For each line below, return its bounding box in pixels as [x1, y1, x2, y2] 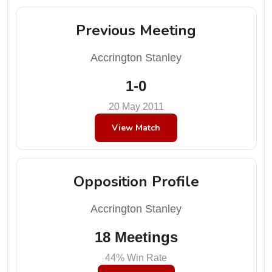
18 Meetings [94, 228, 178, 245]
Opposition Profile [73, 171, 199, 191]
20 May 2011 [108, 101, 164, 112]
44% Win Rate [105, 252, 167, 263]
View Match [112, 122, 160, 134]
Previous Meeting [76, 21, 196, 40]
